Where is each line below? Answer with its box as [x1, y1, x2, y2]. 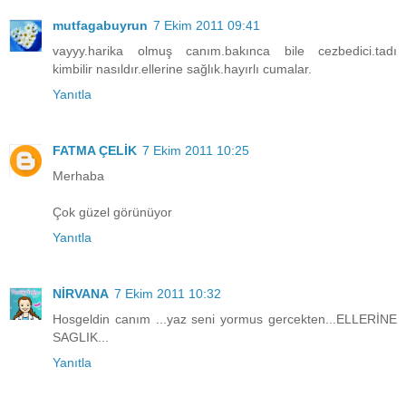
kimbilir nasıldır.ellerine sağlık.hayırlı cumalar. [53, 61, 312, 76]
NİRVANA [53, 285, 109, 301]
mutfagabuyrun [53, 17, 148, 33]
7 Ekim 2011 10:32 [114, 285, 221, 301]
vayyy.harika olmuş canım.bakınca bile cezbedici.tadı [53, 43, 397, 58]
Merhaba [53, 168, 104, 183]
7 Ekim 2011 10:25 [142, 142, 249, 158]
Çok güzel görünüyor [53, 204, 172, 219]
